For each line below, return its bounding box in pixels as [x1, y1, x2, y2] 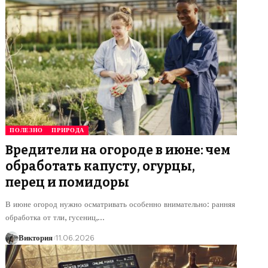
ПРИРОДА [51, 126, 85, 133]
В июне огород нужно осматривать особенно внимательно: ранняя [5, 199, 236, 209]
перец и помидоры [5, 174, 130, 190]
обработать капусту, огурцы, [5, 158, 196, 174]
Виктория [19, 233, 53, 242]
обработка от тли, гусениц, [5, 212, 98, 222]
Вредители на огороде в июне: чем [5, 142, 231, 158]
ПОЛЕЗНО [10, 126, 44, 133]
